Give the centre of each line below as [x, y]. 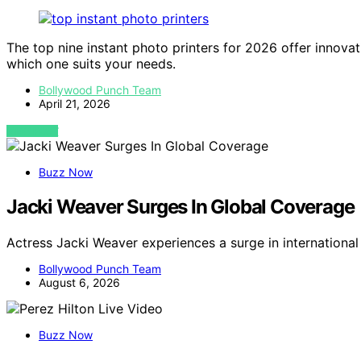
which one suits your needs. [91, 64]
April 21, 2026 [75, 104]
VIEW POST [33, 131]
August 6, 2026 [79, 283]
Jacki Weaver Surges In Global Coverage [180, 207]
